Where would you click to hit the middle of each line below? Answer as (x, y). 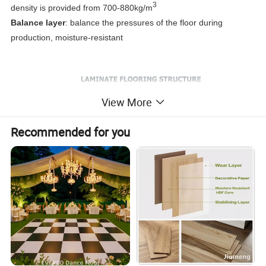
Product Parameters (54, 194)
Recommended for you (71, 132)
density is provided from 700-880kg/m (82, 7)
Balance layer (38, 22)
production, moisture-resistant (67, 37)
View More (126, 102)
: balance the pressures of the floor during (144, 22)
